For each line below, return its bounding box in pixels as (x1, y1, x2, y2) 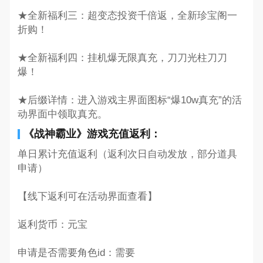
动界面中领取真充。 (17, 109, 107, 120)
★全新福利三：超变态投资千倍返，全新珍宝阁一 (17, 10, 237, 22)
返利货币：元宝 (17, 218, 87, 230)
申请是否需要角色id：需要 (17, 247, 135, 258)
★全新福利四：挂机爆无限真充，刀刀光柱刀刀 (17, 52, 227, 64)
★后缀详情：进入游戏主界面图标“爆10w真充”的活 (17, 95, 242, 106)
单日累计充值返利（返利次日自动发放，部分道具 (17, 148, 237, 160)
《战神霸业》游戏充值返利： (23, 128, 161, 140)
